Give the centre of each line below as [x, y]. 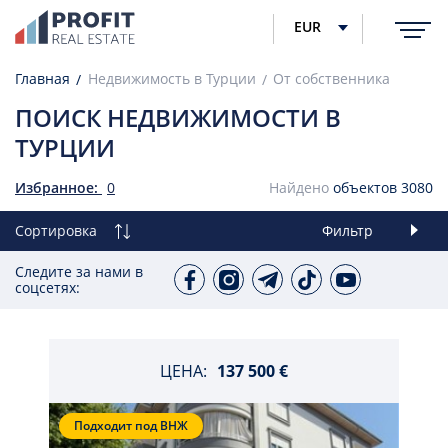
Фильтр [347, 230]
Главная [42, 78]
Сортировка [56, 230]
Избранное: [58, 187]
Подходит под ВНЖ [131, 425]
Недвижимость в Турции [171, 78]
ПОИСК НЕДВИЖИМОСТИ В [178, 117]
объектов [365, 187]
